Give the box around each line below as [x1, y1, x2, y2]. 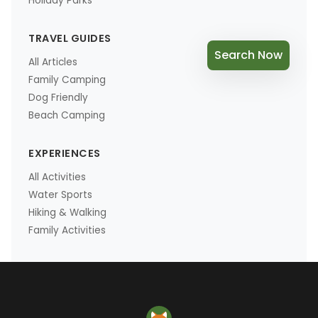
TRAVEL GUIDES [28, 31, 111, 45]
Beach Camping [28, 108, 105, 122]
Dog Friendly [28, 90, 88, 104]
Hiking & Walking [28, 205, 106, 219]
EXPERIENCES [28, 146, 101, 160]
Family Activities [28, 223, 106, 237]
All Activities [28, 170, 86, 184]
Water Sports [28, 187, 92, 202]
